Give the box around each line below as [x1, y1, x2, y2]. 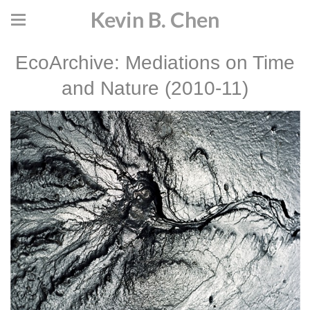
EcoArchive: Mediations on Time [15, 52, 295, 73]
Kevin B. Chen [91, 7, 219, 33]
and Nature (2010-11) [62, 77, 248, 99]
